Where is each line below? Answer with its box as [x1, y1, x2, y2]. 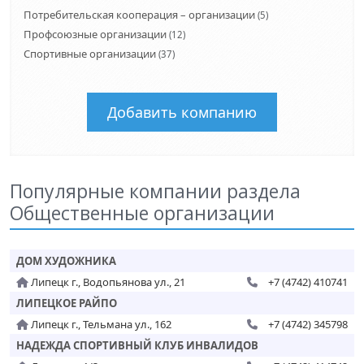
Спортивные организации [24, 46, 156, 61]
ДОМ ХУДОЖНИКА [16, 253, 116, 268]
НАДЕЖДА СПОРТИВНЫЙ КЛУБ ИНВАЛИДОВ [16, 338, 258, 353]
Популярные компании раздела [10, 178, 301, 204]
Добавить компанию [107, 102, 257, 122]
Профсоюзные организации [24, 27, 167, 41]
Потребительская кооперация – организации [24, 7, 255, 22]
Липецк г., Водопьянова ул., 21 [28, 275, 185, 289]
